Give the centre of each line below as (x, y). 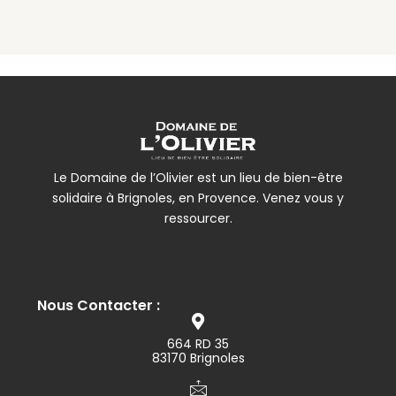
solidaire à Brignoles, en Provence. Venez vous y (198, 198)
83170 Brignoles (198, 358)
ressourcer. (198, 219)
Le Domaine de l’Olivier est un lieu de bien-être (198, 178)
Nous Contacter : (99, 305)
